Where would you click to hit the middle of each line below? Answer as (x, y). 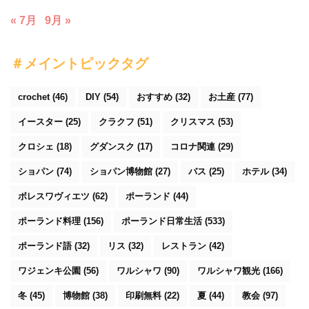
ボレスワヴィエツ (54, 197)
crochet (34, 97)
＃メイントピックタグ (79, 64)
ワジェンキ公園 (49, 271)
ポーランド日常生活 (162, 221)
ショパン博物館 (121, 172)
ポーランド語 (45, 246)
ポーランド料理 (49, 221)
